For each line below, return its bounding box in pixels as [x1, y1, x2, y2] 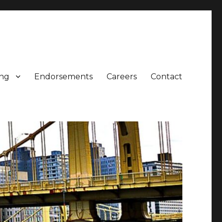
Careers [106, 71, 137, 81]
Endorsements [34, 71, 93, 81]
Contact [150, 71, 182, 81]
